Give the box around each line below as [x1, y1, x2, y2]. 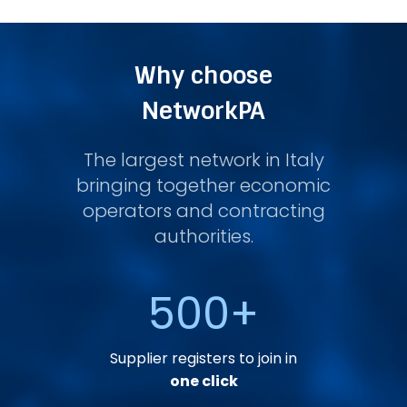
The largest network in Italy [83, 147, 324, 174]
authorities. [154, 223, 253, 250]
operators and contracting [82, 198, 325, 224]
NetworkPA [142, 95, 265, 127]
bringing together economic [76, 173, 331, 199]
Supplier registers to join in [110, 348, 297, 370]
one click [169, 371, 238, 392]
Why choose [134, 60, 273, 92]
